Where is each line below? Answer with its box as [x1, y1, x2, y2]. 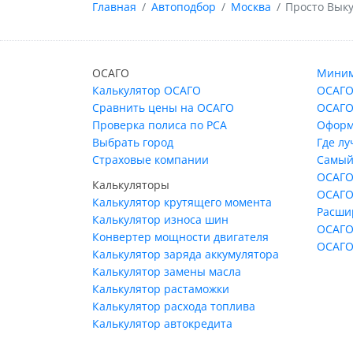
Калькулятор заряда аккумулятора [92, 246, 279, 262]
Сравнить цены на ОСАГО [92, 99, 234, 115]
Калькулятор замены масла [92, 263, 241, 279]
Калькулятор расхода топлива [92, 298, 255, 314]
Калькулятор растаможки [92, 281, 229, 296]
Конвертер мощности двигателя [92, 229, 269, 244]
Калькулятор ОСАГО [92, 82, 201, 98]
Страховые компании [92, 151, 209, 167]
